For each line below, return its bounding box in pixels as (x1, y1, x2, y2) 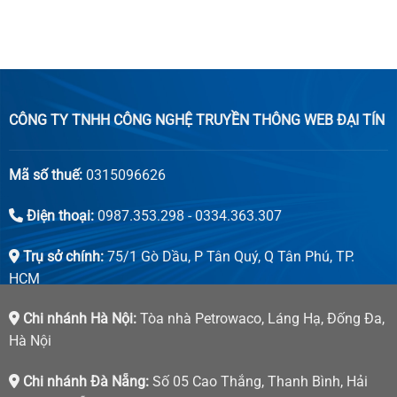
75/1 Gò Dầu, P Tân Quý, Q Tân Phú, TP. (103, 247, 354, 265)
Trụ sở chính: (19, 247, 104, 265)
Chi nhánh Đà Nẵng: (19, 373, 149, 391)
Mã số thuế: (8, 167, 82, 183)
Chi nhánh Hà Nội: (19, 310, 136, 328)
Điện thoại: (22, 206, 94, 224)
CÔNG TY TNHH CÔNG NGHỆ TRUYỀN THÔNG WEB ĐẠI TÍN (8, 112, 385, 129)
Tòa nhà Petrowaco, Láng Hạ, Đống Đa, (136, 310, 385, 328)
